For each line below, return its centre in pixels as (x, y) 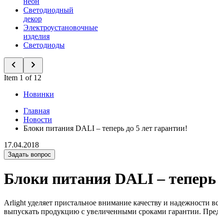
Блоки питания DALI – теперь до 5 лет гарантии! (105, 128)
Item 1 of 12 (23, 78)
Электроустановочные (61, 27)
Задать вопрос (29, 154)
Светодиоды (44, 45)
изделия (36, 36)
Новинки (39, 94)
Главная (36, 111)
